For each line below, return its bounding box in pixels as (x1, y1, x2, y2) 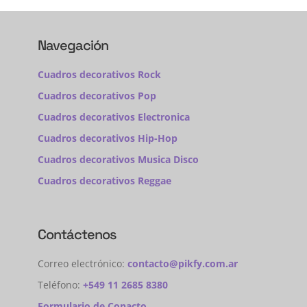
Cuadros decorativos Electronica (37, 110, 190, 124)
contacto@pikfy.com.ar (127, 257, 238, 271)
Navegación (37, 36, 108, 55)
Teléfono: (37, 278, 83, 292)
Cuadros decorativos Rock (37, 68, 161, 82)
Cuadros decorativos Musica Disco (37, 153, 199, 167)
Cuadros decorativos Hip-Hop (37, 132, 177, 145)
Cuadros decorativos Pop (37, 89, 156, 103)
